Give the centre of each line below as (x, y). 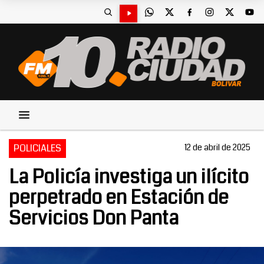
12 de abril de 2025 (217, 147)
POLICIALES (37, 148)
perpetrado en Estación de (119, 198)
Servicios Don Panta (94, 218)
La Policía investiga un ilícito (129, 177)
